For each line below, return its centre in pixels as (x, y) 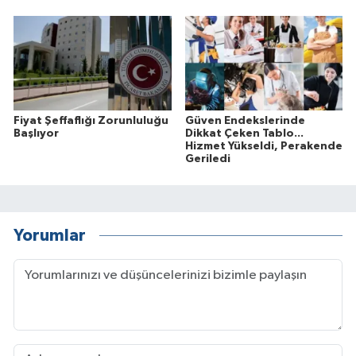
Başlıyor (36, 133)
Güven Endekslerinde (245, 120)
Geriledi (207, 159)
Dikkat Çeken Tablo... (244, 133)
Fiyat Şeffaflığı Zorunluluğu (91, 120)
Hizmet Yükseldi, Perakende (263, 146)
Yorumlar (50, 236)
